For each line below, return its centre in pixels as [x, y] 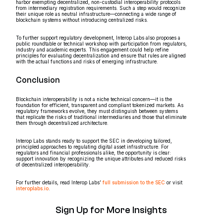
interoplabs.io [32, 188]
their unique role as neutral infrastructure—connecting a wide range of [96, 14]
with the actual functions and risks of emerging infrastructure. [87, 61]
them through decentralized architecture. [62, 123]
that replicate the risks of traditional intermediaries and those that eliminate [101, 117]
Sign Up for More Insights [111, 210]
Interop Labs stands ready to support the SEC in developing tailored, [94, 140]
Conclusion [38, 80]
